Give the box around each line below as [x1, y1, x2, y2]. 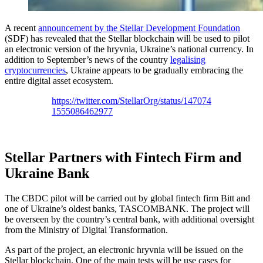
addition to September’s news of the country [5, 54, 170, 65]
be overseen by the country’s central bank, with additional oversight [5, 214, 254, 224]
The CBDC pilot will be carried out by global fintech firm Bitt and [5, 193, 250, 203]
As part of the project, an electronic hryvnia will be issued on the [5, 244, 243, 255]
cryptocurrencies [5, 65, 66, 75]
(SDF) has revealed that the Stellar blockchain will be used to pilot [5, 33, 249, 43]
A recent [5, 22, 38, 33]
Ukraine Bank [5, 165, 89, 181]
